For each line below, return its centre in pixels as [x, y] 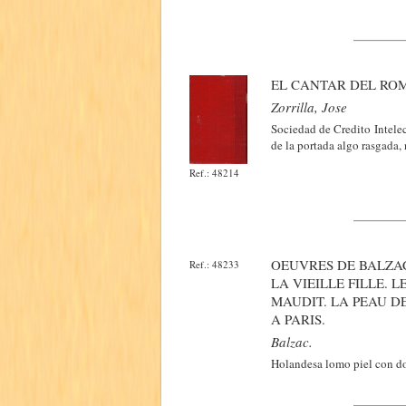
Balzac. [292, 342]
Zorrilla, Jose [309, 107]
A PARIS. [298, 319]
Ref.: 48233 [214, 264]
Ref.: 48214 [214, 173]
